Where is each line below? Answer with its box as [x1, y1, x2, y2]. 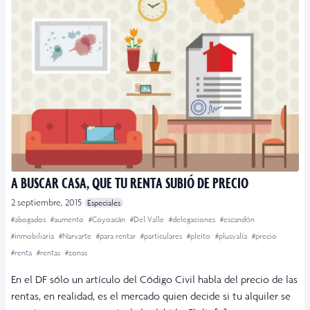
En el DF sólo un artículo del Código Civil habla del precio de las [11, 273, 298, 286]
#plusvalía [215, 231, 249, 241]
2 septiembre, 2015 [11, 197, 82, 209]
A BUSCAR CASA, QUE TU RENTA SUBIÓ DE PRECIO [11, 173, 248, 192]
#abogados [11, 215, 48, 225]
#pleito [187, 231, 212, 241]
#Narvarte [59, 231, 93, 241]
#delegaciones [169, 215, 217, 225]
